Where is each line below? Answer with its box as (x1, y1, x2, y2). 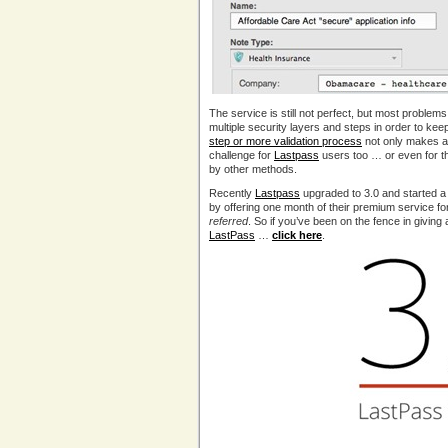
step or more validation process (209, 135, 362, 147)
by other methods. (209, 163, 297, 175)
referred (209, 215, 248, 227)
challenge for (209, 149, 274, 161)
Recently (209, 187, 255, 199)
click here (272, 229, 322, 241)
